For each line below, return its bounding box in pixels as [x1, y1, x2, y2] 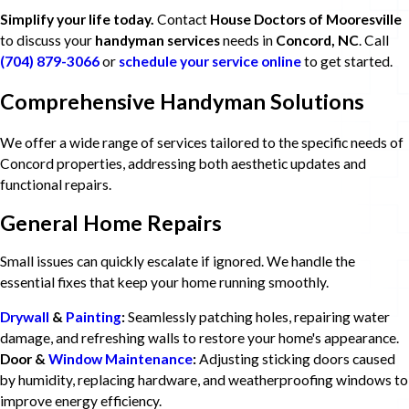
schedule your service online [119, 52, 301, 69]
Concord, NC [276, 31, 359, 48]
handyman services [95, 31, 220, 48]
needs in [220, 31, 276, 48]
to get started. [301, 52, 393, 69]
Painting [66, 309, 121, 326]
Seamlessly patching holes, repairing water [125, 309, 390, 326]
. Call [359, 31, 389, 48]
